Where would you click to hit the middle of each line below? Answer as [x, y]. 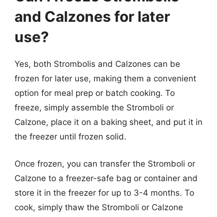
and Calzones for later [92, 16]
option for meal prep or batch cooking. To [95, 93]
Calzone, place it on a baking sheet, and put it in [108, 122]
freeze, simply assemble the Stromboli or [94, 108]
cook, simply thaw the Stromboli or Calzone [99, 207]
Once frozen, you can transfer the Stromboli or [105, 163]
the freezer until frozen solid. [70, 137]
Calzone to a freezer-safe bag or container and [106, 178]
